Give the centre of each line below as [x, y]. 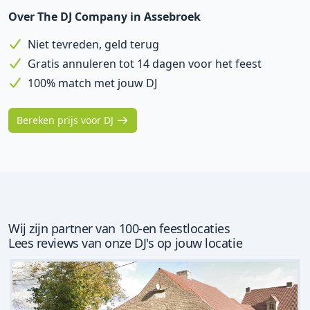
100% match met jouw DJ [92, 83]
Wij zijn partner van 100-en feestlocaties [119, 228]
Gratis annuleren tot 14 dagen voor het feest [145, 64]
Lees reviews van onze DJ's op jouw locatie [126, 243]
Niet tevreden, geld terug [93, 44]
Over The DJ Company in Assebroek [104, 17]
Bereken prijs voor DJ [65, 120]
